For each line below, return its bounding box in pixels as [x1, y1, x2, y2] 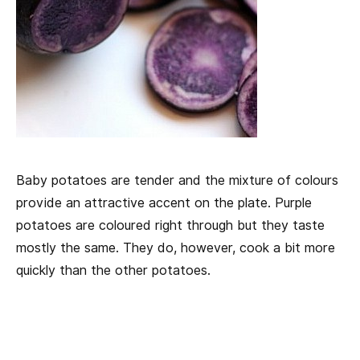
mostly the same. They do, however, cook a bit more [16, 239, 335, 256]
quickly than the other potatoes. [16, 262, 211, 278]
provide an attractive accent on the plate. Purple [16, 194, 312, 211]
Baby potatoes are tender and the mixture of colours [16, 172, 338, 188]
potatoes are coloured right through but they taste [16, 217, 325, 233]
